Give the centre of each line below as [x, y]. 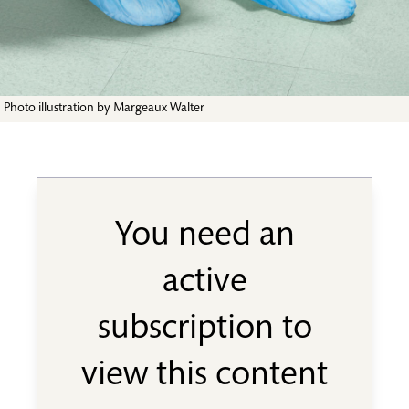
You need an [204, 237]
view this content [204, 377]
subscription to [204, 330]
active [204, 283]
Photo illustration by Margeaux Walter [104, 108]
